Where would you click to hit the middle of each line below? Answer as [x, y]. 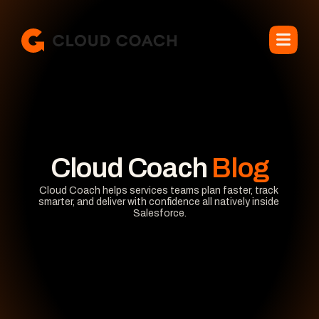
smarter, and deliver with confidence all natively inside [158, 201]
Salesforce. [159, 213]
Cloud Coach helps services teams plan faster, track [158, 190]
